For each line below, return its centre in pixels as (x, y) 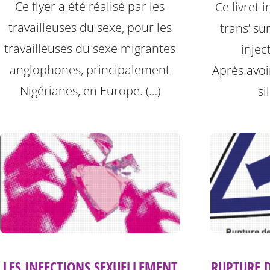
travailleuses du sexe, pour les (90, 28)
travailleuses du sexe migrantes (90, 49)
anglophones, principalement (90, 70)
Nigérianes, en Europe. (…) (90, 91)
